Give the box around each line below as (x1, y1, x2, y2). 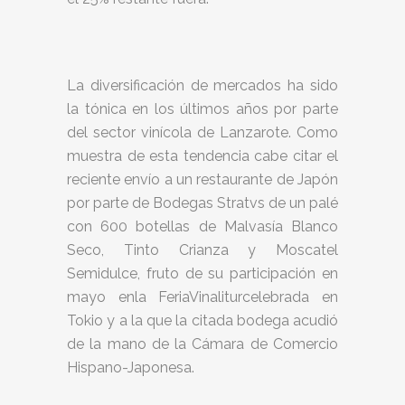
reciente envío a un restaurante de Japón (67, 171, 338, 188)
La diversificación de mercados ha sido (67, 77, 338, 94)
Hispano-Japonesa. (67, 359, 194, 376)
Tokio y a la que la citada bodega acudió (67, 312, 338, 329)
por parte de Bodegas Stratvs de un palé (67, 194, 338, 212)
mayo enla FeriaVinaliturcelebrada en (67, 288, 338, 306)
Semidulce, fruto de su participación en (67, 265, 338, 282)
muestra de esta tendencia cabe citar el (67, 147, 338, 165)
